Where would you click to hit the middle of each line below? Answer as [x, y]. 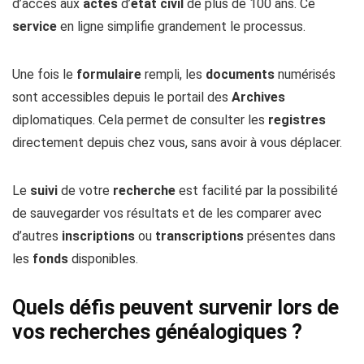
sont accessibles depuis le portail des [122, 97]
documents [240, 74]
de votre [85, 191]
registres [297, 120]
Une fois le [44, 74]
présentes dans [290, 236]
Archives [258, 97]
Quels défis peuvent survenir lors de [175, 308]
